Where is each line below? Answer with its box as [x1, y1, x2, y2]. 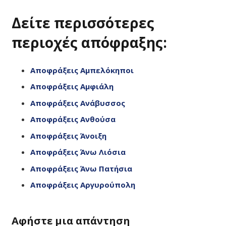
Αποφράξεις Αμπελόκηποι [30, 65, 136, 75]
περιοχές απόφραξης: [11, 33, 167, 52]
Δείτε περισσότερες [11, 13, 154, 33]
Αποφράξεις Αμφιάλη [30, 81, 116, 92]
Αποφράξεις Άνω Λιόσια [30, 147, 128, 157]
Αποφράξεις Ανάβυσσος [30, 97, 127, 108]
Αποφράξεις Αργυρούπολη [30, 180, 137, 190]
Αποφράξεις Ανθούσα [30, 114, 118, 125]
